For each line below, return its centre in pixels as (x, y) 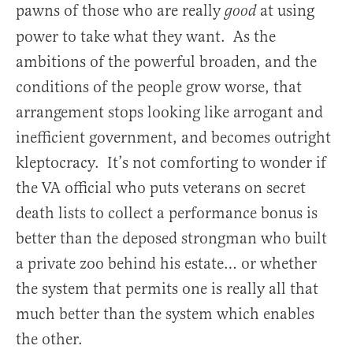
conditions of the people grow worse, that (159, 87)
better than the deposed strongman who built (171, 238)
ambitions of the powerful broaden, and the (166, 61)
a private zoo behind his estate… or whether (166, 263)
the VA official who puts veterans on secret (161, 188)
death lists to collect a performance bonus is (167, 213)
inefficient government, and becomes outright (173, 137)
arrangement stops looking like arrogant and (169, 112)
